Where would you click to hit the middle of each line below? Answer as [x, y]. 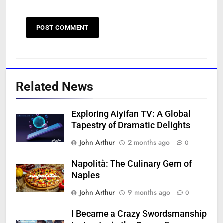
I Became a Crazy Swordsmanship [139, 214]
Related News [55, 87]
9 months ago [149, 192]
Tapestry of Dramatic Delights [131, 126]
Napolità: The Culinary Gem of [131, 164]
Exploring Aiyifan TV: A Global [131, 114]
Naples [85, 175]
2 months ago [149, 143]
